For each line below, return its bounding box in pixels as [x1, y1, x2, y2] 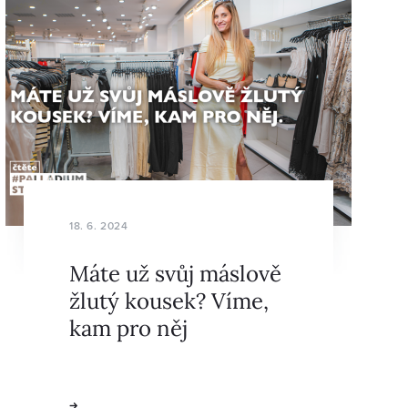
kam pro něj [69, 311, 188, 342]
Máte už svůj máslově [69, 257, 281, 288]
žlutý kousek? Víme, [69, 284, 269, 315]
